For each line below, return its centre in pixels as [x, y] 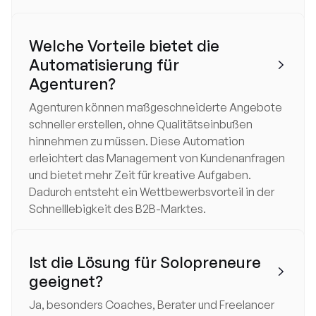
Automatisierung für [104, 65]
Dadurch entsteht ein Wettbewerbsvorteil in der [152, 192]
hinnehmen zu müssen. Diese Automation [137, 141]
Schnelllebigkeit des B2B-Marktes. [117, 209]
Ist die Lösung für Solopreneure [145, 262]
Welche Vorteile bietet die [124, 45]
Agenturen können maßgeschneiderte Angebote [156, 107]
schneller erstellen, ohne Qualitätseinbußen [141, 124]
